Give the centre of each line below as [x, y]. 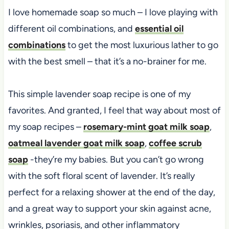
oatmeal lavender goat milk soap [76, 143]
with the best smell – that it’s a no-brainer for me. [108, 61]
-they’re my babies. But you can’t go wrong [116, 159]
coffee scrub [175, 143]
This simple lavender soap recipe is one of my [99, 94]
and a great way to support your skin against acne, [109, 208]
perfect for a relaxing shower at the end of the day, [111, 192]
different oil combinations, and [71, 28]
